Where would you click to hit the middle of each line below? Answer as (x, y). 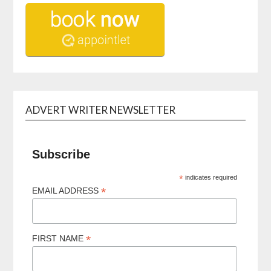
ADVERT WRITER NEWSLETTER (101, 109)
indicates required (210, 177)
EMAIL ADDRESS (67, 190)
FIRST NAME (59, 239)
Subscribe (61, 154)
